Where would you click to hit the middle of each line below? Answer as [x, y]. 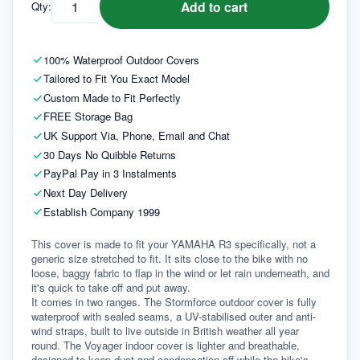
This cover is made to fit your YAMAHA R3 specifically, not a [173, 244]
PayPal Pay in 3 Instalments [110, 174]
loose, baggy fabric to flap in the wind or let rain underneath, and [180, 273]
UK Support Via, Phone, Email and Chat [136, 135]
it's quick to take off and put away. [110, 287]
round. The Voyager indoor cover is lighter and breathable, [165, 345]
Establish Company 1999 [101, 211]
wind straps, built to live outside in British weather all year [165, 331]
